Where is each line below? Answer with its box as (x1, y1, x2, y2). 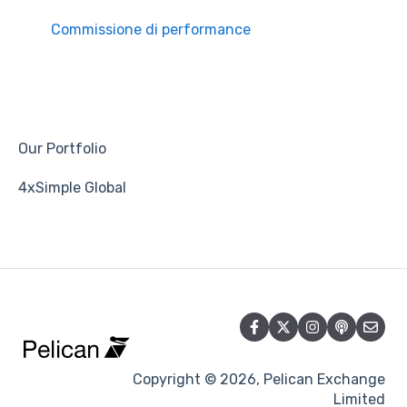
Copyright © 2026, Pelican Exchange (133, 371, 385, 389)
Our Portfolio (18, 140, 106, 158)
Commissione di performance (51, 21, 251, 39)
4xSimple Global (18, 179, 126, 197)
